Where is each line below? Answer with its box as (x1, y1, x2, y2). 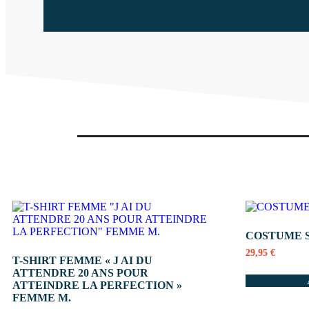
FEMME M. (12, 292, 71, 304)
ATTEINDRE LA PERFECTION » (12, 279, 182, 292)
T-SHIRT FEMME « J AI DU (12, 255, 152, 267)
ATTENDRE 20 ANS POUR (12, 267, 148, 279)
